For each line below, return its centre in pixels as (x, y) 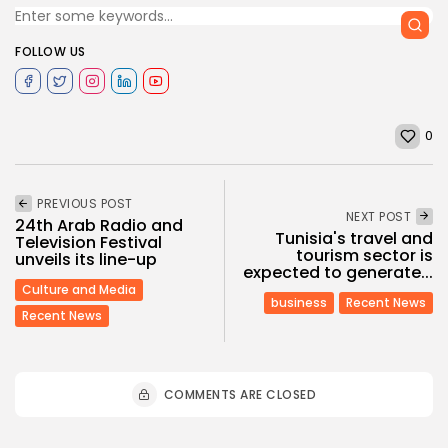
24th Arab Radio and (99, 225)
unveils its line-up (86, 259)
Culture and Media (79, 289)
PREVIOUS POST (85, 203)
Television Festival (88, 242)
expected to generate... (338, 272)
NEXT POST (378, 216)
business (299, 302)
